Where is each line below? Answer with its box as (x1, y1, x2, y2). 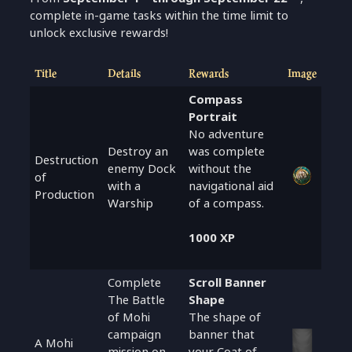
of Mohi (108, 307, 151, 326)
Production (35, 185, 95, 203)
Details (108, 64, 141, 81)
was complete (189, 141, 266, 160)
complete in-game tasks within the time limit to (30, 6, 289, 25)
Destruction (35, 150, 99, 169)
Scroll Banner (189, 273, 267, 291)
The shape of (189, 307, 262, 326)
